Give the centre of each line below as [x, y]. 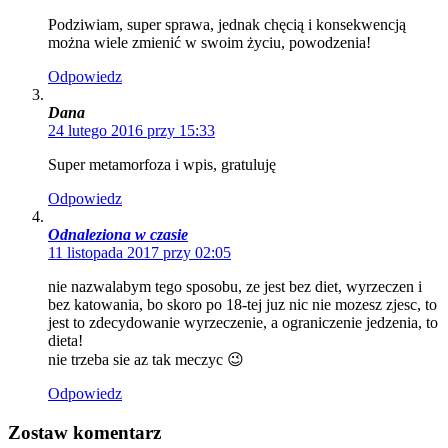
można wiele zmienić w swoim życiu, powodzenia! [209, 43]
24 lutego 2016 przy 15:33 [131, 131]
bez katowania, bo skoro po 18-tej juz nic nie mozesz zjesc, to [242, 305]
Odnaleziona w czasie [118, 235]
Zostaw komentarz [84, 432]
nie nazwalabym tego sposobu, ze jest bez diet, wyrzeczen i [235, 287]
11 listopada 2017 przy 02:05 [139, 253]
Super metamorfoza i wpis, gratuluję [162, 165]
